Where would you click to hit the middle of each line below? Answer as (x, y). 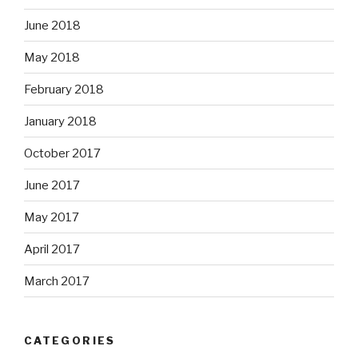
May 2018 (52, 57)
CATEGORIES (70, 341)
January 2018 (60, 121)
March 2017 (57, 281)
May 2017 (52, 217)
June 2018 (52, 25)
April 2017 (52, 249)
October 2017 (62, 153)
